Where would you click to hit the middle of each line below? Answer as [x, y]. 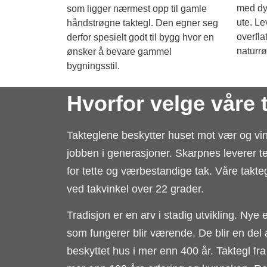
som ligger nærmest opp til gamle [137, 9]
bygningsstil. [93, 66]
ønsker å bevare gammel [119, 52]
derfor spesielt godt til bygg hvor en [140, 38]
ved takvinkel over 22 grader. [137, 189]
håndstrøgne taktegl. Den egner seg [142, 23]
